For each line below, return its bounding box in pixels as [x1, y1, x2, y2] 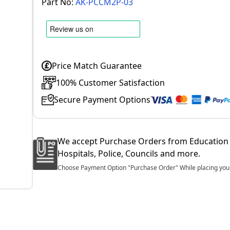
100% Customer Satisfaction [56, 77, 165, 88]
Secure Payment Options [54, 94, 150, 105]
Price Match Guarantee [52, 60, 142, 71]
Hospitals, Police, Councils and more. [57, 148, 200, 159]
